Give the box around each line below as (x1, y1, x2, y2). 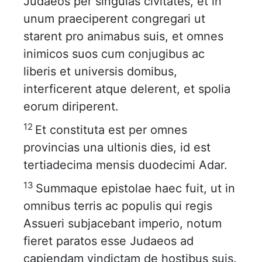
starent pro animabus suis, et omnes (23, 29, 223, 43)
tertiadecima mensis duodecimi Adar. (23, 158, 227, 172)
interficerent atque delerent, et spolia (23, 82, 230, 96)
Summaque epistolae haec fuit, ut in (36, 181, 235, 195)
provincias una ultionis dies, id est (23, 140, 211, 154)
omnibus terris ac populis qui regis (23, 199, 212, 213)
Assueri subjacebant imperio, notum (23, 216, 222, 230)
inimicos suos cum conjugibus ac (23, 47, 205, 61)
